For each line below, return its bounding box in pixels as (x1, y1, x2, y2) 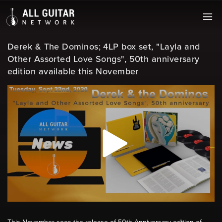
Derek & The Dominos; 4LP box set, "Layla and (7, 41, 200, 52)
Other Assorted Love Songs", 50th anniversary (7, 54, 200, 64)
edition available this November (7, 66, 139, 77)
